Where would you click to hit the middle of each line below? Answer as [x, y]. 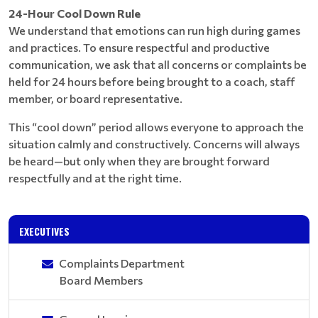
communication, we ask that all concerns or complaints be [158, 64]
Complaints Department [122, 263]
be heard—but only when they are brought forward [139, 161]
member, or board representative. [95, 98]
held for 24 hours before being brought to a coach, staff [152, 81]
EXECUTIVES [44, 231]
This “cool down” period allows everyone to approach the [156, 127]
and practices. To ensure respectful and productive [139, 47]
